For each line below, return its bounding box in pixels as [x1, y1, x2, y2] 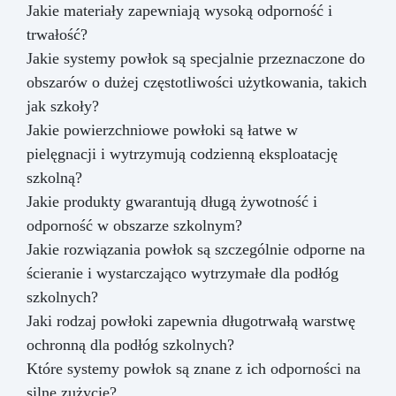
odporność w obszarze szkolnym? [27, 216, 242, 234]
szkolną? [27, 168, 82, 187]
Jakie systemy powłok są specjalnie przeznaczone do [27, 49, 365, 67]
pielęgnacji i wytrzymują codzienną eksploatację [27, 144, 338, 163]
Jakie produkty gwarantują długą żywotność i [27, 192, 317, 210]
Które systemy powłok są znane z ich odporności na [27, 359, 361, 377]
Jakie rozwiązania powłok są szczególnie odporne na [27, 240, 365, 258]
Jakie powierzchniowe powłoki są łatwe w [27, 120, 298, 139]
